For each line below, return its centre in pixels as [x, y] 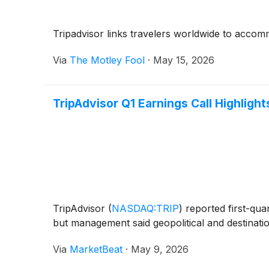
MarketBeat [96, 249]
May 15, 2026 [184, 60]
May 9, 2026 [160, 249]
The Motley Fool [107, 60]
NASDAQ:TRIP [145, 208]
